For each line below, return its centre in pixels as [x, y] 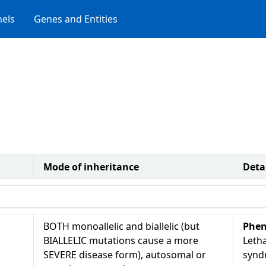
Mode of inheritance [91, 167]
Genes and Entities [76, 19]
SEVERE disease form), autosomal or [125, 255]
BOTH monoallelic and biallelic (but [121, 226]
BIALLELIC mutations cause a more [121, 240]
